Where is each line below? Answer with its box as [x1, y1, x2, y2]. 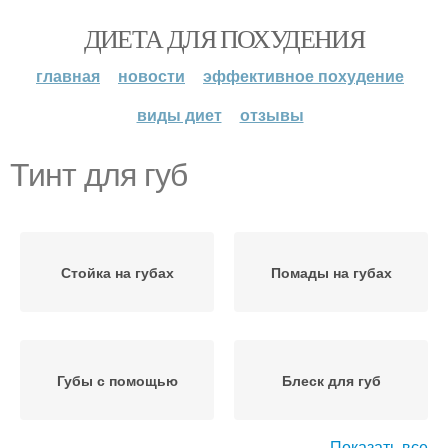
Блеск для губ [281, 370, 381, 390]
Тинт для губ [10, 157, 187, 193]
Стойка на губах [60, 262, 174, 282]
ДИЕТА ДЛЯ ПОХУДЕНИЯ [83, 21, 365, 55]
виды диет [136, 103, 222, 126]
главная [36, 64, 100, 87]
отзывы [239, 103, 304, 126]
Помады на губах [270, 262, 392, 282]
